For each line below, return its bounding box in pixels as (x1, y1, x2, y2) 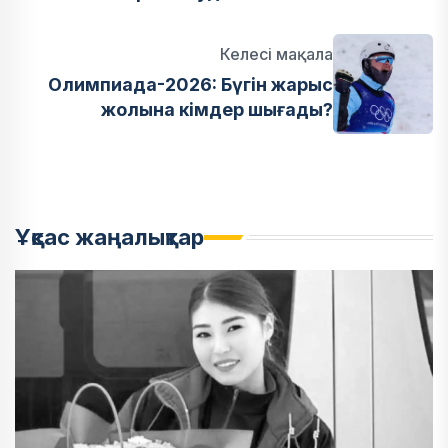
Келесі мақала (220, 44, 333, 65)
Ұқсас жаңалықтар (15, 224, 204, 251)
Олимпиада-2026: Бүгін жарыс (48, 74, 333, 96)
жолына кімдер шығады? (101, 99, 333, 121)
